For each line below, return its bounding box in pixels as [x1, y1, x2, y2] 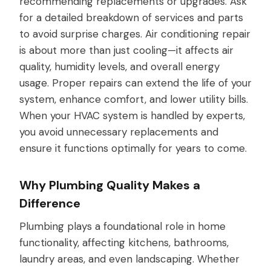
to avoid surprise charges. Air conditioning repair [19, 27, 250, 41]
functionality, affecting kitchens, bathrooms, [19, 235, 229, 249]
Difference [19, 195, 80, 211]
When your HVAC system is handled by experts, [19, 108, 245, 122]
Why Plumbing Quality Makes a [19, 177, 200, 193]
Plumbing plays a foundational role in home [19, 219, 226, 233]
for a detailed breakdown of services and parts [19, 10, 243, 24]
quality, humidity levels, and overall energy [19, 59, 220, 73]
